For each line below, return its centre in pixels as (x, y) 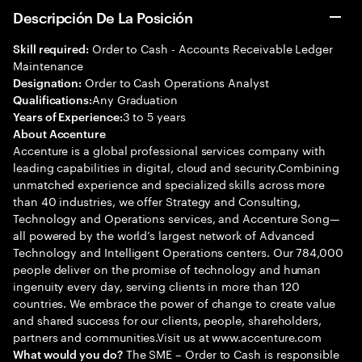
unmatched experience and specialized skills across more (169, 183)
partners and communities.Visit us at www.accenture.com (168, 336)
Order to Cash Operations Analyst (175, 82)
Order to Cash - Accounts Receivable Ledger (210, 48)
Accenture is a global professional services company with (170, 149)
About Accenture (59, 133)
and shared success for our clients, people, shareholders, (168, 319)
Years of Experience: (68, 116)
